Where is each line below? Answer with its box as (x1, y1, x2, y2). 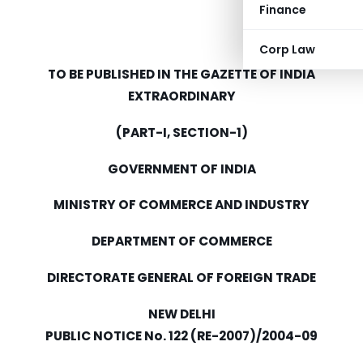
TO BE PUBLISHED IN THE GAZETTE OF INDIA (48, 66, 315, 83)
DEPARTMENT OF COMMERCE (91, 233, 272, 250)
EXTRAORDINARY (127, 88, 236, 105)
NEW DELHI (147, 305, 216, 322)
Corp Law (259, 41, 315, 58)
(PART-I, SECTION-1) (115, 123, 248, 141)
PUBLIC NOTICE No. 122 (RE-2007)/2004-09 (45, 327, 318, 344)
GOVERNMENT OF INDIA (107, 160, 256, 177)
